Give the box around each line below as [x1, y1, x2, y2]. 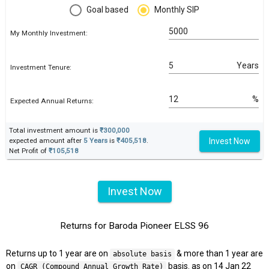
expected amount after [9, 136, 83, 145]
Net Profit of [9, 147, 49, 156]
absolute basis [112, 250, 172, 259]
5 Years [83, 136, 107, 145]
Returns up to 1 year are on [6, 249, 110, 259]
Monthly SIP [154, 5, 199, 15]
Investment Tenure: [10, 62, 71, 71]
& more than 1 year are [174, 249, 263, 259]
